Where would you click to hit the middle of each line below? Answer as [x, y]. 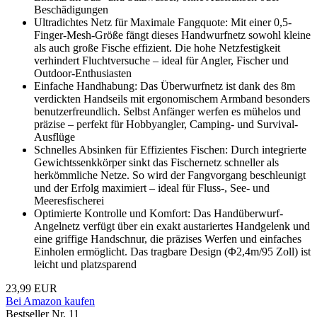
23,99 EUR [31, 289]
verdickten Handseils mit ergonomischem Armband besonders [172, 99]
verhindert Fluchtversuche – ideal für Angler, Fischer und [161, 61]
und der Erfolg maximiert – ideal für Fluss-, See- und [152, 188]
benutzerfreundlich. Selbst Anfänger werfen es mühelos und [167, 112]
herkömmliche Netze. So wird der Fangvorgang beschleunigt [170, 175]
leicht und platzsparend [85, 265]
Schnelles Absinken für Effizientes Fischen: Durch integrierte [170, 150]
